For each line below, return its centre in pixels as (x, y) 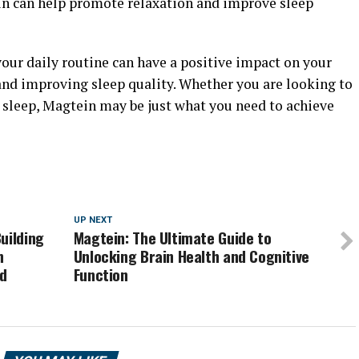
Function (101, 275)
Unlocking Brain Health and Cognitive (191, 256)
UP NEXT (93, 220)
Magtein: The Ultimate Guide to (172, 238)
